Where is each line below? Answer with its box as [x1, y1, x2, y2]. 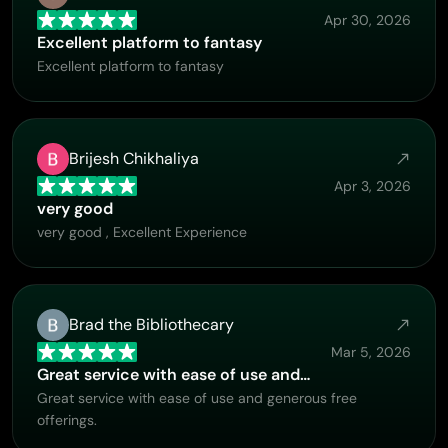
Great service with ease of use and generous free [37, 389, 357, 407]
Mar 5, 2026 [331, 343, 411, 361]
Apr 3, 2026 [334, 177, 411, 195]
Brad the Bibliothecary [69, 314, 234, 335]
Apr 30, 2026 [324, 11, 411, 29]
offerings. [37, 411, 97, 429]
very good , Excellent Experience [37, 223, 247, 241]
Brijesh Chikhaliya [69, 148, 199, 169]
